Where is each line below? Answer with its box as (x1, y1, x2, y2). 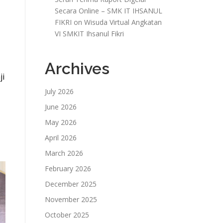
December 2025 (45, 179, 97, 189)
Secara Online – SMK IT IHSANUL (55, 5, 162, 15)
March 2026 (45, 148, 83, 158)
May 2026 (45, 117, 77, 127)
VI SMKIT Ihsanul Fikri (55, 28, 124, 38)
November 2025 (45, 194, 97, 204)
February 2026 (45, 163, 91, 173)
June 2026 (45, 102, 77, 111)
